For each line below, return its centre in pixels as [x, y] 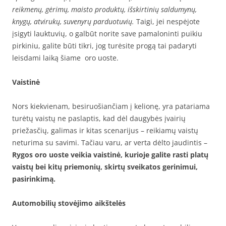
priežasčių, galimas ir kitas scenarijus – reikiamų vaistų [105, 130]
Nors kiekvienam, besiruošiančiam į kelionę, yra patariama [111, 106]
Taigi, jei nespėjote [167, 21]
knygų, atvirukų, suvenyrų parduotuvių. [73, 21]
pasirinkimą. [34, 179]
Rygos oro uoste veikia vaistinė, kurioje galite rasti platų [110, 154]
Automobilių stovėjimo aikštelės [69, 203]
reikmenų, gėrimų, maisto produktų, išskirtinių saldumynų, [104, 9]
